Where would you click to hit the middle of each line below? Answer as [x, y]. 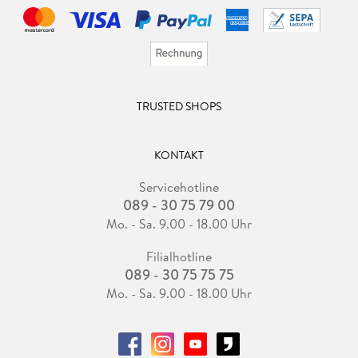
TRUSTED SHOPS [179, 106]
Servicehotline [179, 187]
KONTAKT [179, 155]
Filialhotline [179, 256]
